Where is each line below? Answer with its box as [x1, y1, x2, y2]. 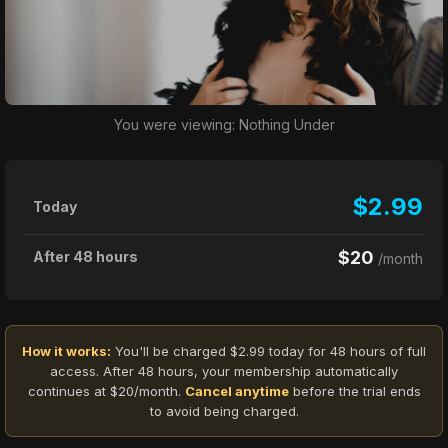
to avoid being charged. [149, 403, 299, 420]
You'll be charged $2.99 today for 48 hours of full [111, 343, 426, 360]
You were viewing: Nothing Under [113, 116, 335, 134]
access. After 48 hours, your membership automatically [50, 363, 398, 380]
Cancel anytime [184, 383, 289, 400]
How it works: [22, 343, 111, 360]
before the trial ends [288, 383, 421, 400]
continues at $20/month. [27, 383, 185, 400]
